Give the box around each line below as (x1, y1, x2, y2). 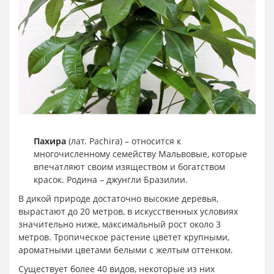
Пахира (34, 135, 66, 147)
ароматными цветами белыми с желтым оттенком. (18, 243, 233, 256)
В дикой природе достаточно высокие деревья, (18, 192, 218, 204)
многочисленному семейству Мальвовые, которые (34, 147, 247, 160)
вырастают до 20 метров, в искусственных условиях (18, 205, 238, 217)
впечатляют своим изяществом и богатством (34, 160, 225, 172)
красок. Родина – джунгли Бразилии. (34, 173, 188, 185)
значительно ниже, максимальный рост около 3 (18, 218, 221, 230)
